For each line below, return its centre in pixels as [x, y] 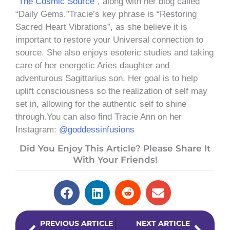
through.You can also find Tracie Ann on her [99, 117]
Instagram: [37, 129]
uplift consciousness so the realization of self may [111, 91]
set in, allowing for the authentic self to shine [101, 104]
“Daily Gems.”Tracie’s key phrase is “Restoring [106, 14]
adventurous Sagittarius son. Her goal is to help [107, 78]
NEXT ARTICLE [163, 224]
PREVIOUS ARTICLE [76, 224]
